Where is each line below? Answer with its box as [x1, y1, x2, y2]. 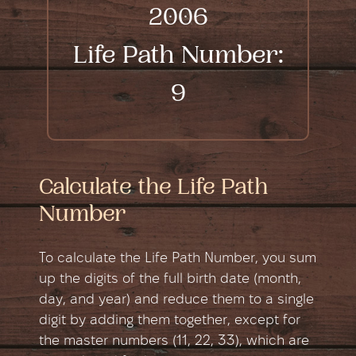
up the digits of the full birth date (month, [39, 272, 301, 286]
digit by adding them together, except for [39, 313, 300, 327]
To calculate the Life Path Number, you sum [39, 251, 316, 265]
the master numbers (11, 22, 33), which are [39, 334, 309, 348]
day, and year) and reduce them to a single [39, 292, 314, 307]
